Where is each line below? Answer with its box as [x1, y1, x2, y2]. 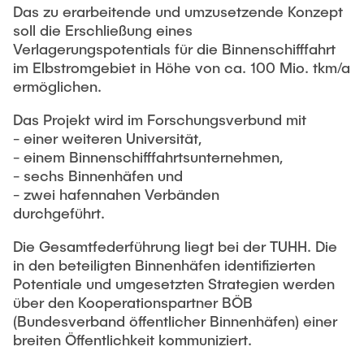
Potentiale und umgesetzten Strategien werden [13, 275, 335, 292]
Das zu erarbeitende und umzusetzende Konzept [13, 2, 343, 20]
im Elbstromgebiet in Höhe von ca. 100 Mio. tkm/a [13, 58, 350, 76]
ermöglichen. [13, 77, 102, 95]
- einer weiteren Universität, [13, 129, 202, 147]
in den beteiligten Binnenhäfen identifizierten [13, 256, 315, 274]
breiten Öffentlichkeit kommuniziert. [13, 331, 252, 349]
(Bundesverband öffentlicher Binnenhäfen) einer [13, 312, 337, 330]
